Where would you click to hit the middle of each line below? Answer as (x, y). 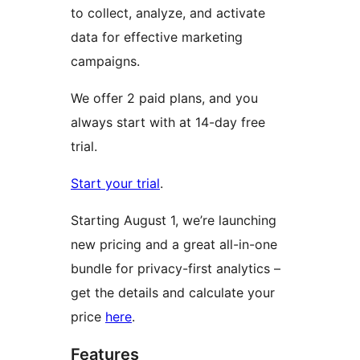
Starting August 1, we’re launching (174, 221)
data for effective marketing (157, 37)
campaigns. (105, 61)
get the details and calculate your (173, 293)
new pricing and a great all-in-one (174, 245)
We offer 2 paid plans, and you (164, 98)
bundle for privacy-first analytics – (176, 269)
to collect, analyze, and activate (168, 13)
